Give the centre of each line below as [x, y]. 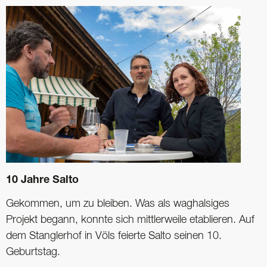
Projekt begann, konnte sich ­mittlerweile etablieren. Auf [130, 220]
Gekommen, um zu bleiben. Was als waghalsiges [118, 204]
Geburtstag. [33, 252]
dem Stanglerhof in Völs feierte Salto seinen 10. [114, 236]
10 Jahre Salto [42, 180]
